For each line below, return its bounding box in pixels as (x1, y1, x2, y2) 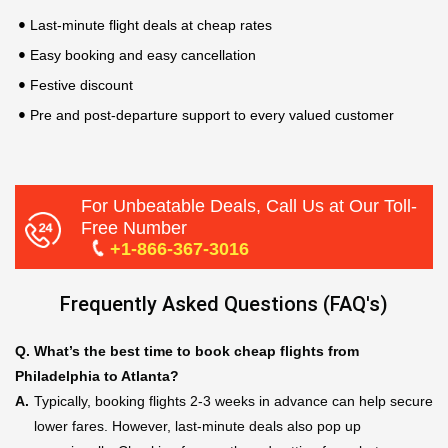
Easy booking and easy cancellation (30, 47, 256, 63)
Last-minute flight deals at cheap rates (30, 17, 276, 33)
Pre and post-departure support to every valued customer (30, 107, 394, 123)
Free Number (81, 218, 188, 238)
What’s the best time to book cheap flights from (34, 343, 359, 359)
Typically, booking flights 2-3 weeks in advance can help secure (34, 393, 433, 409)
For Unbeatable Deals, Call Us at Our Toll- (81, 196, 418, 216)
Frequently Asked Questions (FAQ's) (60, 292, 388, 316)
